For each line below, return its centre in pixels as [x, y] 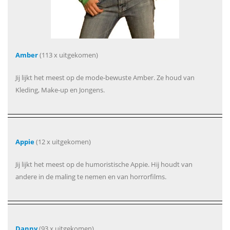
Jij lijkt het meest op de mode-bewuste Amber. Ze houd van [105, 78]
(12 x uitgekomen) [63, 142]
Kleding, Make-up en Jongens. [60, 90]
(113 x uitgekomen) [68, 55]
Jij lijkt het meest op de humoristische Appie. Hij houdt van [104, 165]
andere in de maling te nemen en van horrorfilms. [91, 177]
